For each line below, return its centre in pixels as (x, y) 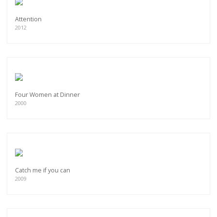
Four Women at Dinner (47, 95)
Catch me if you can (43, 170)
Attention (28, 19)
